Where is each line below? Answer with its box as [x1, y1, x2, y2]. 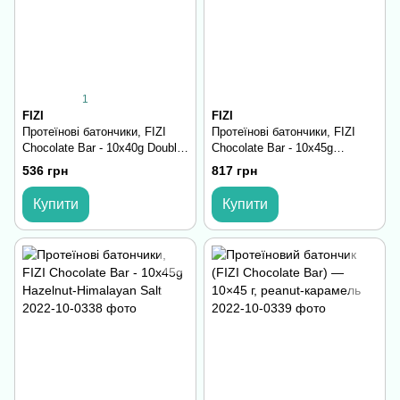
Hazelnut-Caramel [212, 157, 304, 171]
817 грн [212, 162, 257, 178]
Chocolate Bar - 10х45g [212, 141, 333, 155]
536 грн [22, 162, 68, 178]
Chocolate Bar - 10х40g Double [22, 141, 183, 155]
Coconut [22, 157, 65, 171]
